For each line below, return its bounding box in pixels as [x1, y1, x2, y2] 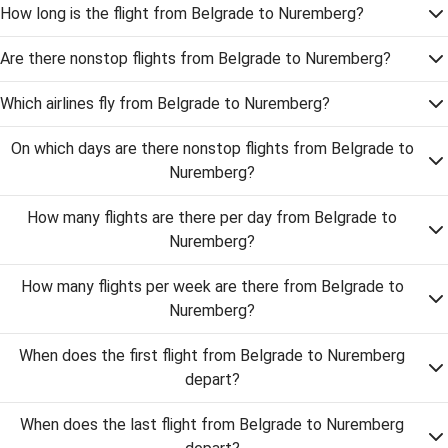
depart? [184, 370, 240, 389]
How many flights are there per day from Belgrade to [27, 208, 397, 227]
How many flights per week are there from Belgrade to [20, 277, 404, 296]
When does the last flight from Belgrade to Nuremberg [20, 415, 404, 434]
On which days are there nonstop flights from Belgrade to [10, 139, 414, 158]
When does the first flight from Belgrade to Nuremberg [19, 346, 405, 365]
